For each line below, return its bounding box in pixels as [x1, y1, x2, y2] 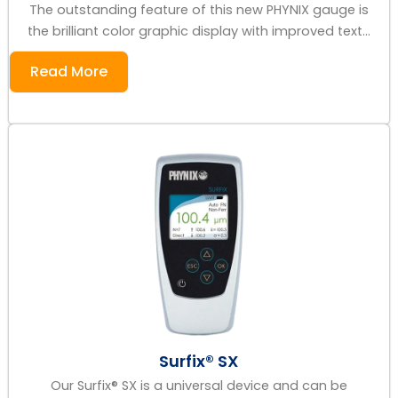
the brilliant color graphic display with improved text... [28, 22, 370, 41]
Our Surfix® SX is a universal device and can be [51, 376, 347, 394]
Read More [30, 61, 107, 83]
